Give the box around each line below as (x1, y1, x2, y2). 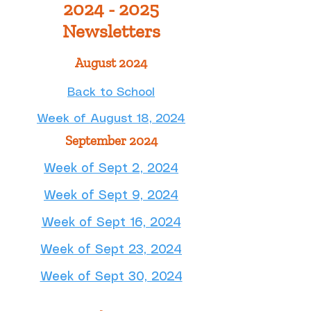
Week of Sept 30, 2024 (40, 271, 183, 283)
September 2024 (65, 133, 158, 149)
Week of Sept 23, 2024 (40, 244, 182, 256)
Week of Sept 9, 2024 (44, 190, 178, 202)
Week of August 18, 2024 (37, 113, 185, 124)
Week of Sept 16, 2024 (41, 217, 181, 229)
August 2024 (75, 55, 147, 71)
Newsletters (62, 20, 160, 42)
